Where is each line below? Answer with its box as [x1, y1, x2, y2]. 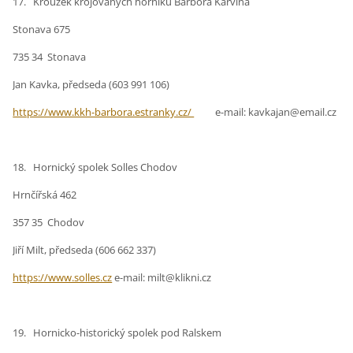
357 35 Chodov [13, 215, 85, 230]
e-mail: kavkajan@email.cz [194, 105, 337, 120]
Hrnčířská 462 [13, 188, 77, 203]
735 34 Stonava [13, 50, 87, 65]
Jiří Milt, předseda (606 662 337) [13, 243, 157, 258]
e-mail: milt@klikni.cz [112, 270, 212, 285]
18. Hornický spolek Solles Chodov [13, 160, 178, 175]
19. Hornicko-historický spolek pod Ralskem [13, 325, 222, 340]
